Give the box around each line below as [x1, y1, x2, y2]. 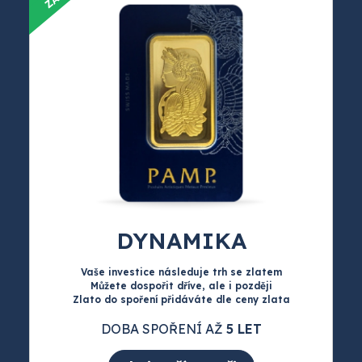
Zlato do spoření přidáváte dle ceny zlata [72, 293, 290, 305]
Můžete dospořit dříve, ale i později [90, 279, 272, 292]
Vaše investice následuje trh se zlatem [80, 265, 282, 278]
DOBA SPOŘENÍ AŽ [100, 320, 226, 337]
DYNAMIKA [116, 225, 246, 255]
